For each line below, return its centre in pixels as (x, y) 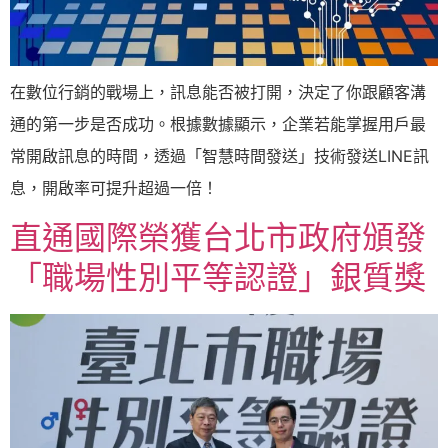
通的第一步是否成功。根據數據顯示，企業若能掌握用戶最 (218, 123)
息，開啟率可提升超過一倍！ (114, 187)
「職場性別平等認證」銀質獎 (218, 277)
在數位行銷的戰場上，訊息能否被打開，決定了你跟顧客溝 (218, 91)
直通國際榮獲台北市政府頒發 (218, 237)
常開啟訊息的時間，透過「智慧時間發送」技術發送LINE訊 (219, 155)
